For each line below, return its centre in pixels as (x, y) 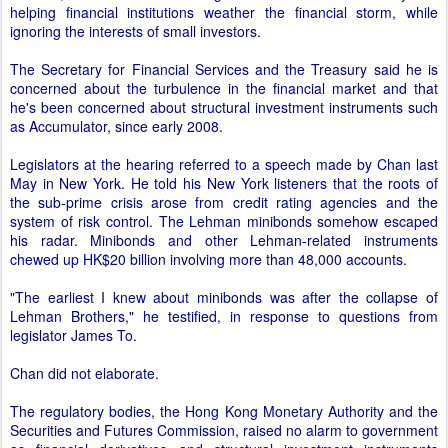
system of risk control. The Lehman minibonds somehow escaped (224, 221)
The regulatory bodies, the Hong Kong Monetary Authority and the (224, 411)
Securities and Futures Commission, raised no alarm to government (224, 430)
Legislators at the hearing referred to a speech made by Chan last (224, 164)
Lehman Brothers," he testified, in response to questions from (224, 316)
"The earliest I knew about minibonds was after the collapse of (224, 297)
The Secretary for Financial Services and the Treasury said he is (224, 69)
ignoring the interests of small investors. (135, 31)
